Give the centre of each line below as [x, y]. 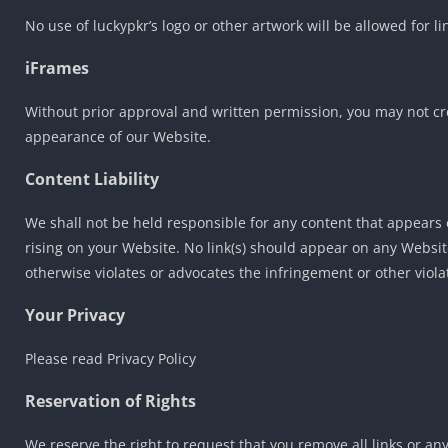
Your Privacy [75, 314]
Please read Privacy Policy [110, 358]
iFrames [57, 67]
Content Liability [92, 178]
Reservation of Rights [110, 400]
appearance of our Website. [118, 136]
